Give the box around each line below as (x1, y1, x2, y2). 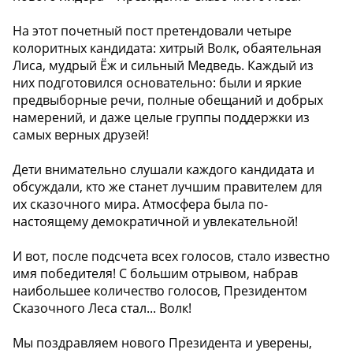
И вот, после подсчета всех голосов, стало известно (13, 247, 330, 266)
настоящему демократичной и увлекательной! (13, 213, 298, 231)
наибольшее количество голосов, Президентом (13, 282, 307, 300)
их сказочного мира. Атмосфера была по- (13, 195, 268, 214)
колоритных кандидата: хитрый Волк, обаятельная (13, 39, 321, 58)
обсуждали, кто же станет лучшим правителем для (13, 178, 322, 196)
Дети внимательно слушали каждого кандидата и (13, 161, 314, 179)
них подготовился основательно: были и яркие (13, 74, 302, 92)
